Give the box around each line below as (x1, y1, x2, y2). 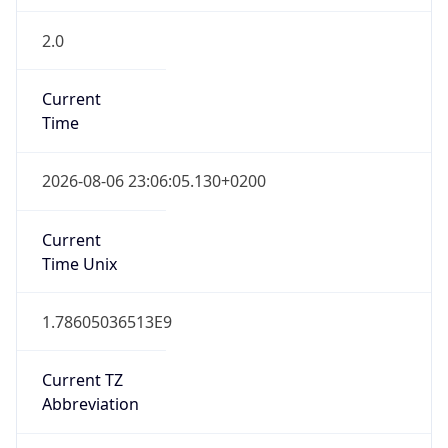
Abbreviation (41, 393, 139, 416)
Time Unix (41, 252, 117, 275)
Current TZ (41, 369, 123, 392)
